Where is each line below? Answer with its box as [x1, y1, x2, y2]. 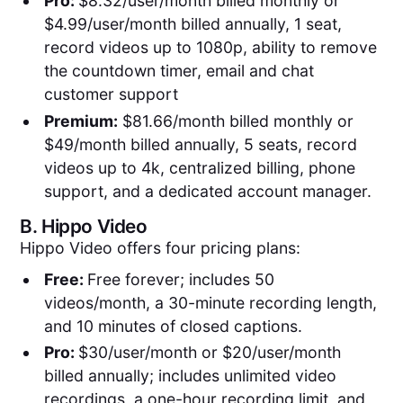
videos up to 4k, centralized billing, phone [43, 157, 355, 177]
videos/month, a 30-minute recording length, [43, 292, 377, 312]
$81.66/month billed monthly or [117, 111, 354, 130]
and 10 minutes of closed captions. [43, 316, 302, 336]
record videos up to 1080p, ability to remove [43, 38, 377, 58]
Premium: [43, 111, 118, 130]
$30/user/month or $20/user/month [77, 343, 341, 363]
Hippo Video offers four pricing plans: [20, 238, 301, 258]
